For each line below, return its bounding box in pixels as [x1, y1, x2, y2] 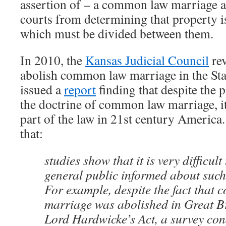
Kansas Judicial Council [85, 51, 209, 69]
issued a [20, 81, 64, 98]
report [64, 81, 96, 98]
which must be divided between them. [20, 25, 213, 42]
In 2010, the [20, 51, 85, 69]
